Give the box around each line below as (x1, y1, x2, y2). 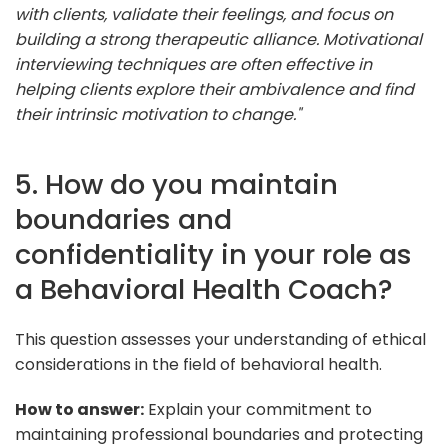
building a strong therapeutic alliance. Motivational (15, 27, 422, 51)
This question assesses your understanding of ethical (15, 327, 426, 351)
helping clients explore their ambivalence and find (15, 77, 414, 101)
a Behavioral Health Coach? (15, 269, 393, 309)
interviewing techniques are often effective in (15, 52, 372, 76)
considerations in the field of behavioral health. (15, 352, 382, 376)
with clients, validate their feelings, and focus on (15, 2, 393, 26)
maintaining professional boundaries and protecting (15, 422, 423, 446)
